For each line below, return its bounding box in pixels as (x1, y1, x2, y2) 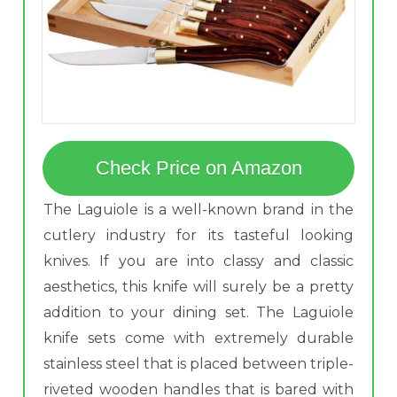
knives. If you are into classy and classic (43, 252, 354, 269)
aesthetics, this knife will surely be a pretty (43, 277, 354, 295)
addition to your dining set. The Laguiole (43, 303, 354, 321)
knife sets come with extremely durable (43, 329, 354, 346)
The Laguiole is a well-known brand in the (43, 200, 354, 218)
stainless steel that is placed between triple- (43, 354, 354, 372)
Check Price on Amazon (95, 156, 302, 179)
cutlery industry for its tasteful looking (43, 226, 354, 244)
